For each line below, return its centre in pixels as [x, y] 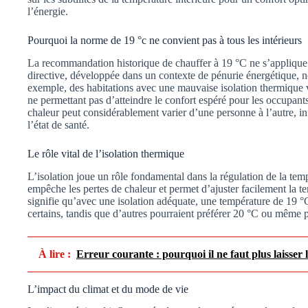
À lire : [55, 254]
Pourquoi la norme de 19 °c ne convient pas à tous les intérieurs [165, 40]
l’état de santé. [58, 124]
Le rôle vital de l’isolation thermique [106, 153]
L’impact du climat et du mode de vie [108, 289]
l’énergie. [48, 11]
